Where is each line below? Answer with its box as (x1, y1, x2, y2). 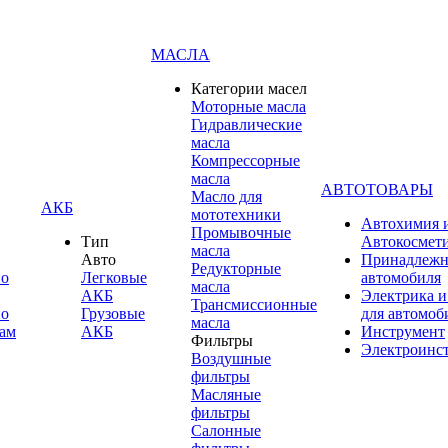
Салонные (191, 421, 261, 439)
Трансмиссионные (191, 295, 317, 313)
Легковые (81, 268, 147, 286)
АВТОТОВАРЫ (321, 180, 433, 198)
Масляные (191, 385, 261, 403)
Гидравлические (191, 115, 302, 133)
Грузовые (81, 304, 145, 322)
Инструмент (361, 322, 445, 340)
